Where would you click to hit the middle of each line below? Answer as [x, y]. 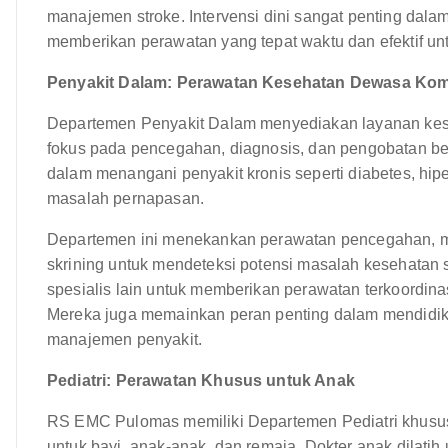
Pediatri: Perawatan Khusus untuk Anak [201, 380]
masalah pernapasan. [126, 198]
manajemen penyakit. [125, 339]
